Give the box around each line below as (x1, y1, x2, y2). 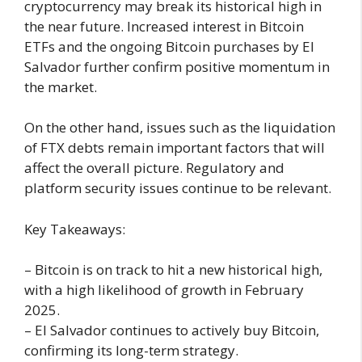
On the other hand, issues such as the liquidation (24, 118, 335, 137)
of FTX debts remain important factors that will (24, 138, 325, 158)
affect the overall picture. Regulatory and (24, 158, 284, 178)
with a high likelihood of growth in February (24, 280, 304, 300)
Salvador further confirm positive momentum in (24, 57, 330, 76)
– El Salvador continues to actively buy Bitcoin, (24, 321, 319, 340)
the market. (24, 77, 97, 96)
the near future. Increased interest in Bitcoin (24, 16, 304, 36)
